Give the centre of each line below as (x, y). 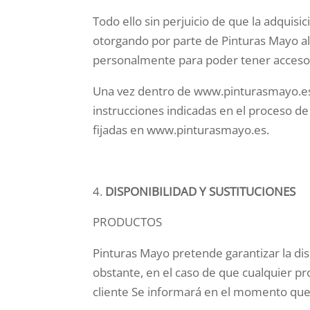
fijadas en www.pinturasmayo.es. (181, 130)
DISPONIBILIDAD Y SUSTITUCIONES (201, 192)
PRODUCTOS (128, 222)
